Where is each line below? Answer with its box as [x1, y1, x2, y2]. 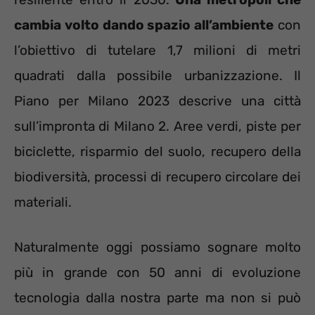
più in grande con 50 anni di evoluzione [14, 264, 301, 281]
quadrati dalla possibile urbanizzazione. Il [14, 67, 301, 84]
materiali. [14, 193, 72, 210]
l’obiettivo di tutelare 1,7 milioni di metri [14, 41, 301, 58]
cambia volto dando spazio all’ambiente [14, 16, 274, 33]
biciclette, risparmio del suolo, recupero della [14, 143, 301, 160]
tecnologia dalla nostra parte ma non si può [14, 290, 301, 307]
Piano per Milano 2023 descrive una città [14, 92, 301, 109]
